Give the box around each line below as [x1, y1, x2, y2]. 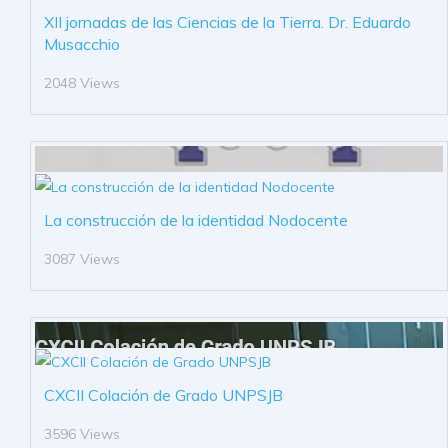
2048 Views [44, 74, 120, 93]
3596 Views [44, 425, 120, 444]
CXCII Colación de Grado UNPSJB [44, 385, 283, 406]
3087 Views [44, 249, 120, 268]
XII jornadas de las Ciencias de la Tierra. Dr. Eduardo [44, 12, 411, 33]
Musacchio [44, 34, 120, 55]
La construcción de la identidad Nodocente [44, 209, 348, 230]
